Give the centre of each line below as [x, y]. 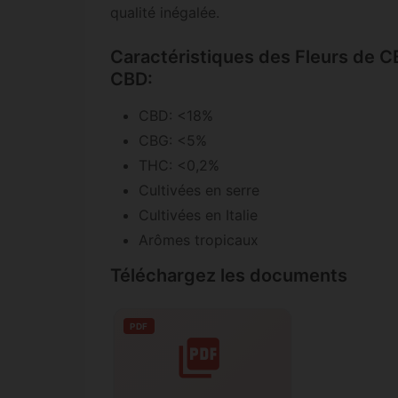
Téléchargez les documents [229, 276]
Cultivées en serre [199, 191]
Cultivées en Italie [198, 215]
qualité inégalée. [165, 12]
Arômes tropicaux [199, 240]
